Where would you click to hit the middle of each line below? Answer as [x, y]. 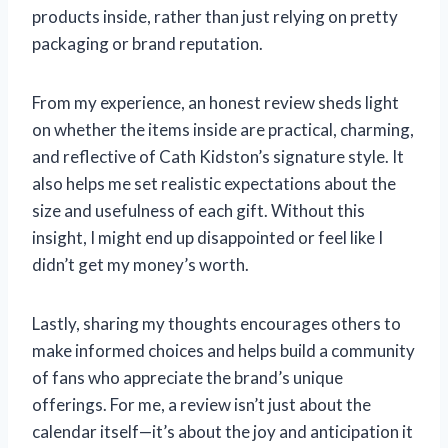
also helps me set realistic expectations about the [214, 183]
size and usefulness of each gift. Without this [198, 210]
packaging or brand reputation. [147, 43]
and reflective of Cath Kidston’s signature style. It [218, 156]
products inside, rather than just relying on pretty [215, 16]
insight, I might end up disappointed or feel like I [207, 237]
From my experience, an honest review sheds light [215, 102]
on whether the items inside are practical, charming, [223, 129]
